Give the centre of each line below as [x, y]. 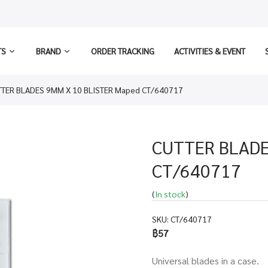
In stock [170, 194]
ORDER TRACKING [122, 51]
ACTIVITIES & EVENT [209, 51]
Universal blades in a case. [205, 261]
